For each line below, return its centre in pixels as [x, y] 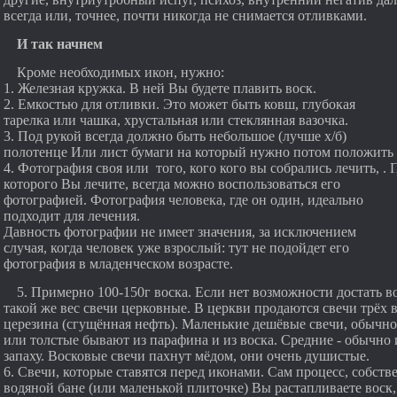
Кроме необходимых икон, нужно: [121, 72]
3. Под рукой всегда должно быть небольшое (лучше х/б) [175, 136]
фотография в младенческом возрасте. [120, 264]
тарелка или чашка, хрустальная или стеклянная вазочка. [176, 120]
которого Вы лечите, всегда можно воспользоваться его [172, 184]
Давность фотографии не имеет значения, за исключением [180, 232]
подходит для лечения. [74, 216]
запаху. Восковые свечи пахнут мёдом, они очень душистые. [187, 356]
